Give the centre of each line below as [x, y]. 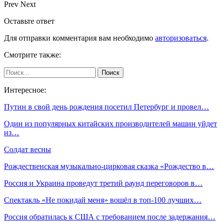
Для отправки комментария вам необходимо [80, 38]
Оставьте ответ [29, 21]
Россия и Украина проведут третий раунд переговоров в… [103, 183]
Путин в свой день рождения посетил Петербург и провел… [107, 107]
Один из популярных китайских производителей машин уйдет [111, 123]
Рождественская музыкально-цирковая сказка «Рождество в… [109, 166]
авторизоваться [181, 38]
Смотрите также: [32, 55]
